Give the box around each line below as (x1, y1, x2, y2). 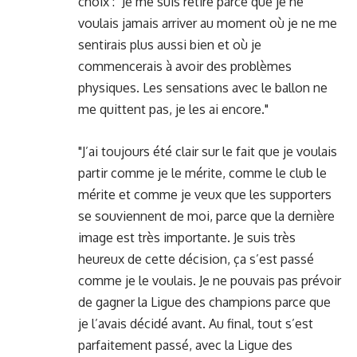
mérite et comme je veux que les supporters (78, 186, 331, 202)
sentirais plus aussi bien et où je (78, 37, 261, 53)
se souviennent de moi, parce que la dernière (78, 207, 335, 224)
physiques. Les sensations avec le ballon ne (78, 80, 328, 96)
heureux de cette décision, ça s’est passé (78, 250, 314, 267)
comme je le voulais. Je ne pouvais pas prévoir (78, 272, 341, 288)
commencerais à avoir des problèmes (78, 58, 292, 75)
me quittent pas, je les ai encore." (78, 101, 269, 118)
